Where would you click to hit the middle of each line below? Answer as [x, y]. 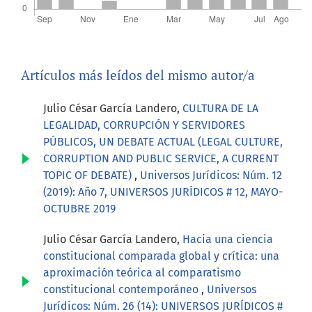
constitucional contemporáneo [122, 289]
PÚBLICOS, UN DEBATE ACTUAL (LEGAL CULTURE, [163, 141]
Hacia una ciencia [228, 239]
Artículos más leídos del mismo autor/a [138, 75]
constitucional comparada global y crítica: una [161, 256]
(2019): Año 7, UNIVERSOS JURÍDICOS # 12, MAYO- [163, 192]
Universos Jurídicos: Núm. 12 [211, 175]
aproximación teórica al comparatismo [142, 272]
